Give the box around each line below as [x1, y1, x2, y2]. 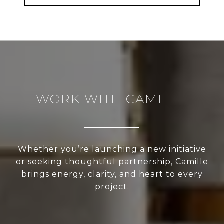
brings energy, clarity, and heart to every [21, 169, 203, 179]
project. [94, 182, 129, 192]
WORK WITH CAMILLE [36, 91, 188, 107]
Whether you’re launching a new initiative [17, 144, 206, 154]
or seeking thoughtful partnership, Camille [15, 157, 208, 167]
